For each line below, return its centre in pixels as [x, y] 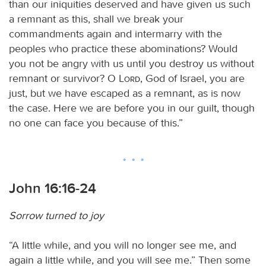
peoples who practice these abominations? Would [123, 48]
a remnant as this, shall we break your [96, 19]
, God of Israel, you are [192, 78]
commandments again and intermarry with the [115, 34]
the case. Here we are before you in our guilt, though [132, 108]
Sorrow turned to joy [56, 215]
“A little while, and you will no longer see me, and [123, 245]
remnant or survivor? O [64, 78]
